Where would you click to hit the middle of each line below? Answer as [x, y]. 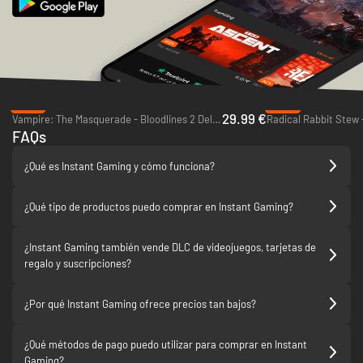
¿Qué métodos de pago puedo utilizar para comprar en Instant [166, 344]
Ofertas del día [60, 84]
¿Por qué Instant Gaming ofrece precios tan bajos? [140, 303]
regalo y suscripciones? [78, 263]
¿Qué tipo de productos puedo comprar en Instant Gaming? [159, 206]
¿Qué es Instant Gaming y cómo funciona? [120, 166]
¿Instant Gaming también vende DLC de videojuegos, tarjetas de [170, 247]
